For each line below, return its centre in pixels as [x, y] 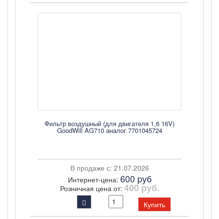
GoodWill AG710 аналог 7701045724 [109, 130]
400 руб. [142, 188]
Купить [154, 204]
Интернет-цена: [94, 179]
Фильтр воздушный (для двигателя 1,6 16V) [109, 123]
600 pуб [136, 178]
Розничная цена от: [92, 188]
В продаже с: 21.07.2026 [109, 168]
